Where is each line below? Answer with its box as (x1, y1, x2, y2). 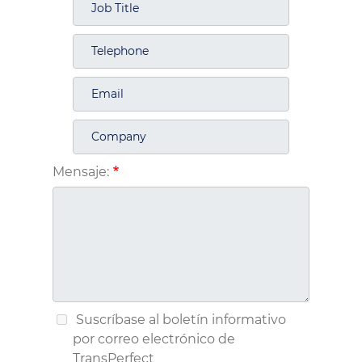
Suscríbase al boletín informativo (73, 312, 286, 328)
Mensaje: (53, 164, 109, 179)
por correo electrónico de (73, 331, 235, 347)
